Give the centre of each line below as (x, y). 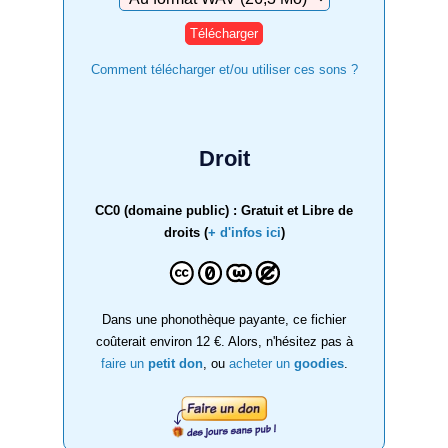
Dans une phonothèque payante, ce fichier (224, 319)
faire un (124, 363)
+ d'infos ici (244, 232)
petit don (175, 363)
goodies (318, 363)
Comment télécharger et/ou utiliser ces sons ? (224, 69)
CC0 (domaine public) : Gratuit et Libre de (224, 210)
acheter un (261, 363)
